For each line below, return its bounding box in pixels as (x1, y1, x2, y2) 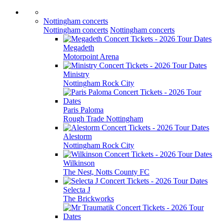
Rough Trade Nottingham (63, 114, 143, 123)
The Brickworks (63, 194, 114, 203)
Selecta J (63, 185, 90, 194)
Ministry (63, 70, 89, 78)
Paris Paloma (63, 106, 104, 114)
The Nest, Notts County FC (63, 168, 149, 176)
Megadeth (63, 43, 94, 52)
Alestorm (63, 132, 92, 141)
